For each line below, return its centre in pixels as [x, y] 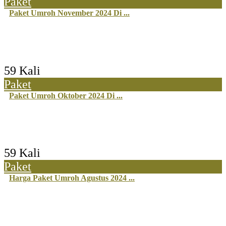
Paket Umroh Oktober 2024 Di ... [66, 95]
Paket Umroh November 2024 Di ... [69, 13]
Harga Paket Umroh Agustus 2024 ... [72, 178]
